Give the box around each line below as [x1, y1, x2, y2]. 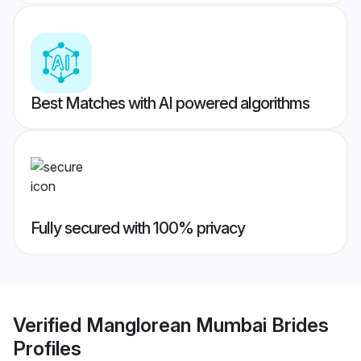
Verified [13, 313, 86, 337]
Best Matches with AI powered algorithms [31, 93, 309, 114]
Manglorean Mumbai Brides [86, 313, 329, 337]
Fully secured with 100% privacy [31, 218, 245, 239]
